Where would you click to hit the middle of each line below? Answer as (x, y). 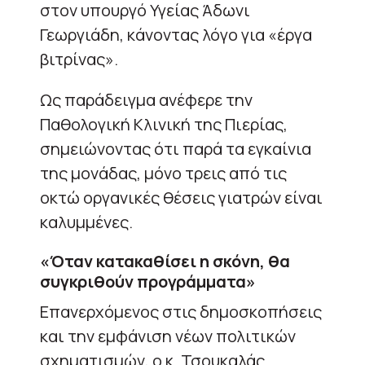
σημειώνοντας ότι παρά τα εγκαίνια (176, 148)
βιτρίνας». (79, 59)
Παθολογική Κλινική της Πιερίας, (164, 124)
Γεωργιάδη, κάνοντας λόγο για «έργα (176, 34)
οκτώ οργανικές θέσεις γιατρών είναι (181, 197)
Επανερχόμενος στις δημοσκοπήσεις (181, 311)
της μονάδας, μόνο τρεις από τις (163, 173)
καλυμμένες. (86, 222)
